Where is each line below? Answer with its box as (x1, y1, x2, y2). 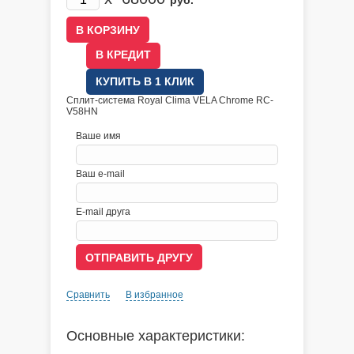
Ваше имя (76, 130, 121, 141)
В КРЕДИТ (96, 48, 151, 61)
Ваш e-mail (76, 168, 125, 179)
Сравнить (66, 289, 110, 300)
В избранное (126, 289, 183, 300)
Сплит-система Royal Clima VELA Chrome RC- (66, 95, 273, 106)
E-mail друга (76, 206, 130, 217)
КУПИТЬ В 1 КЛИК (96, 75, 194, 88)
